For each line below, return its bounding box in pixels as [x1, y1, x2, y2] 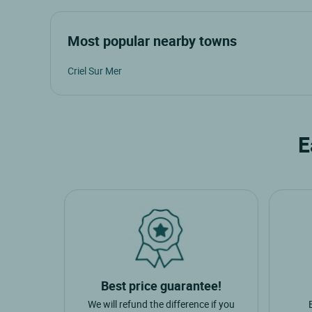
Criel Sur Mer [68, 63, 122, 77]
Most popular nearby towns [68, 31, 237, 50]
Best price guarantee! [100, 277, 221, 295]
